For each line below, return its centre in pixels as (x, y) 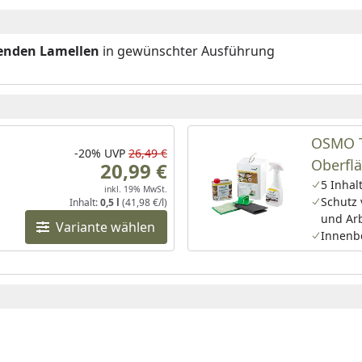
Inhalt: (84, 202)
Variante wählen (106, 227)
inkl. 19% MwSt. (135, 189)
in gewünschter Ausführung (187, 51)
